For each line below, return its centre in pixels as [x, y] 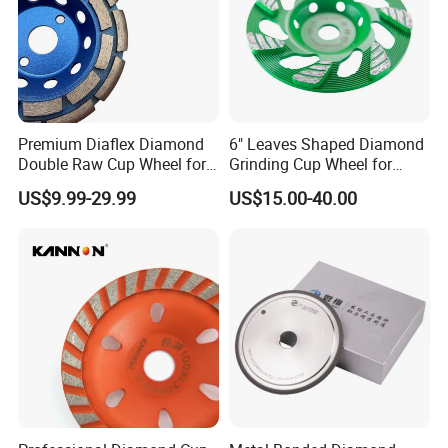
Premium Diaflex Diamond [111, 144]
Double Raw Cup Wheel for [112, 164]
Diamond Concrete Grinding [326, 184]
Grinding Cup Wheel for [310, 164]
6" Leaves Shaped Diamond [326, 144]
